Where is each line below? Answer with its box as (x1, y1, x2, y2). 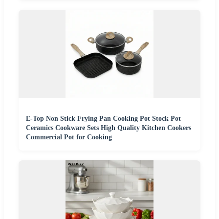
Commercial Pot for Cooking (26, 133, 112, 141)
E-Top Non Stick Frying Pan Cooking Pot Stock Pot (26, 115, 181, 123)
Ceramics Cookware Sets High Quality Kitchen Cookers (26, 124, 191, 132)
